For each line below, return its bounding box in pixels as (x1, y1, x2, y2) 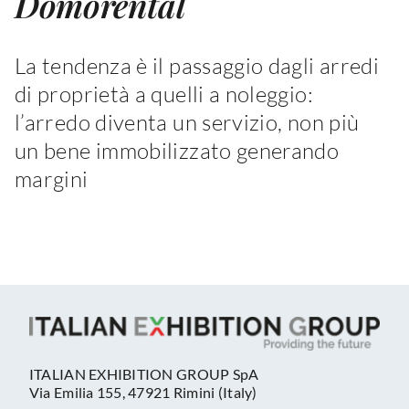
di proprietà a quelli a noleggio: (15, 80, 313, 109)
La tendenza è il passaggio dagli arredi (15, 52, 380, 80)
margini (15, 165, 89, 194)
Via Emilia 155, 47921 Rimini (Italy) (28, 383, 257, 401)
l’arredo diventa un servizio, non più (15, 109, 360, 137)
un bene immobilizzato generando (15, 137, 340, 165)
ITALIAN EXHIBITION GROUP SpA (28, 364, 259, 383)
